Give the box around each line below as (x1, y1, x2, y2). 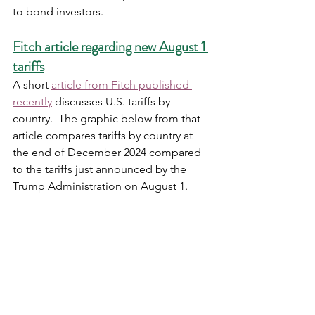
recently (13, 95, 52, 108)
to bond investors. (13, 5, 112, 18)
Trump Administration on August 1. (13, 179, 191, 193)
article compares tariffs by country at (13, 129, 195, 142)
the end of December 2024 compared (13, 146, 204, 159)
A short (13, 78, 51, 91)
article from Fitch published (51, 78, 192, 91)
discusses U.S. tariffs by (52, 95, 173, 108)
